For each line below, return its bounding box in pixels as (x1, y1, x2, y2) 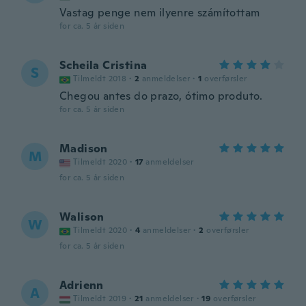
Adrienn (59, 278, 104, 292)
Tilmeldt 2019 (73, 293, 127, 304)
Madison (59, 141, 108, 156)
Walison (59, 210, 105, 224)
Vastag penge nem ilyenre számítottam (59, 5, 260, 20)
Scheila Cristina (59, 58, 148, 72)
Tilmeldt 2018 (73, 73, 127, 84)
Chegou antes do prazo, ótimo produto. (59, 89, 263, 103)
